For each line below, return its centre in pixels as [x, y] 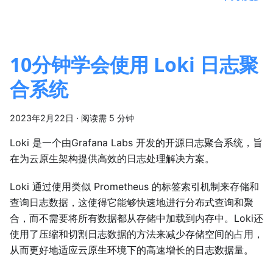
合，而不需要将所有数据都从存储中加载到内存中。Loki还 [136, 218]
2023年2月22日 [42, 118]
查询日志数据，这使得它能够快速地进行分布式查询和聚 [132, 203]
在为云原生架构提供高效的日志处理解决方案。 [112, 159]
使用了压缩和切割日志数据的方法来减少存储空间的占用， [136, 234]
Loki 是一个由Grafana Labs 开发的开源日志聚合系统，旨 [136, 143]
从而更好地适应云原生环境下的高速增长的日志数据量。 [132, 250]
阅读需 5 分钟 [108, 118]
